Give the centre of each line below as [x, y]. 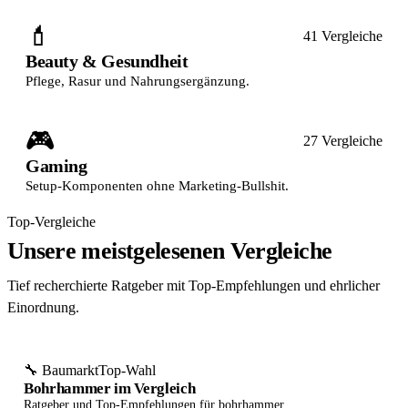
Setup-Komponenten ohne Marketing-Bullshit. [157, 186]
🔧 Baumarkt [61, 370]
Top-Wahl [127, 370]
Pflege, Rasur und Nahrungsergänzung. [138, 81]
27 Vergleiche [343, 141]
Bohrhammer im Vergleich [110, 388]
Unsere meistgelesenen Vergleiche [170, 251]
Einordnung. [43, 307]
